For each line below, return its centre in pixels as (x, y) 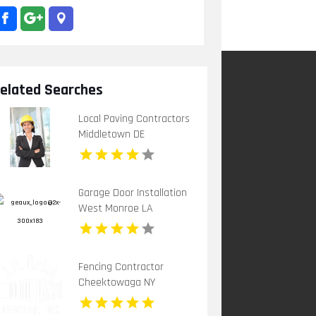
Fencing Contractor (121, 267)
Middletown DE (112, 134)
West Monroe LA (116, 208)
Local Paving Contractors (134, 119)
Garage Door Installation (133, 193)
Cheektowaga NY (117, 282)
